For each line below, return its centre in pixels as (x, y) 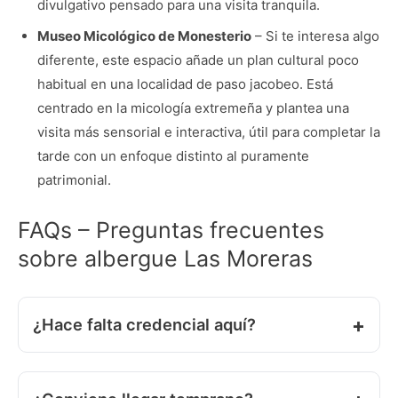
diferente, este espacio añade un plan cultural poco (198, 60)
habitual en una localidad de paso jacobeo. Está (185, 84)
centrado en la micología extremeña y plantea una (193, 107)
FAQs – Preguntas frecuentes (171, 231)
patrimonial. (74, 179)
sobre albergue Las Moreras (165, 259)
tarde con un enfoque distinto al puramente (173, 155)
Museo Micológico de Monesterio (144, 36)
